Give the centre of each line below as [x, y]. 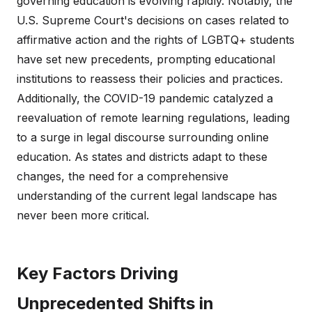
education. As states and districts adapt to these [142, 157]
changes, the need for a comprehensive [123, 176]
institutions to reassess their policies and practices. [150, 79]
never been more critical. [83, 215]
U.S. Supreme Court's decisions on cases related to [153, 20]
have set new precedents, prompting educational [146, 59]
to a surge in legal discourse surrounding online [143, 137]
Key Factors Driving [97, 273]
